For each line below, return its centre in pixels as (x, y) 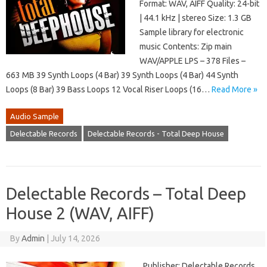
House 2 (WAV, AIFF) (80, 213)
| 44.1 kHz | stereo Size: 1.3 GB (195, 18)
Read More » (235, 90)
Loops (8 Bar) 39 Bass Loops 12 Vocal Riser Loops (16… (109, 90)
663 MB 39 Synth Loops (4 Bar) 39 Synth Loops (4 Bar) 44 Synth (122, 75)
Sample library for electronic (192, 32)
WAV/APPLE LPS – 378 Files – (193, 61)
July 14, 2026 (75, 239)
